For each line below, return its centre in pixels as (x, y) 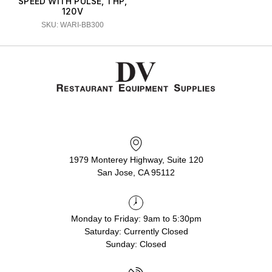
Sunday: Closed (136, 244)
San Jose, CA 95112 (136, 173)
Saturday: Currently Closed (136, 232)
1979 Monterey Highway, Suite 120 (136, 160)
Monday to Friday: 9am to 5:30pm (136, 219)
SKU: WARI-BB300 (73, 25)
